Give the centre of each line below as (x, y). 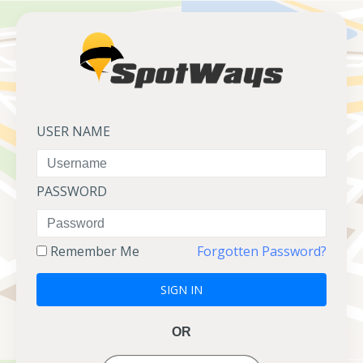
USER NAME (73, 131)
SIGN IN (181, 290)
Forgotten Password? (262, 251)
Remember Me (93, 251)
